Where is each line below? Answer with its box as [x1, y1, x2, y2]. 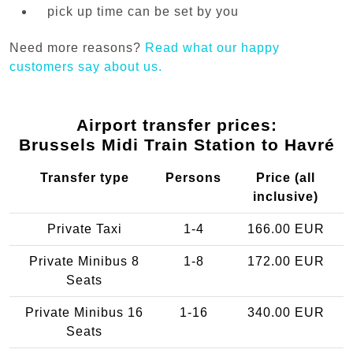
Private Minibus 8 [29, 255, 139, 269]
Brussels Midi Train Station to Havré [18, 136, 335, 154]
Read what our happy [145, 41, 280, 55]
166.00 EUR [247, 222, 325, 236]
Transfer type [39, 171, 129, 185]
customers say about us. [9, 60, 162, 74]
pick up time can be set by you [47, 4, 239, 18]
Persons [165, 171, 221, 185]
